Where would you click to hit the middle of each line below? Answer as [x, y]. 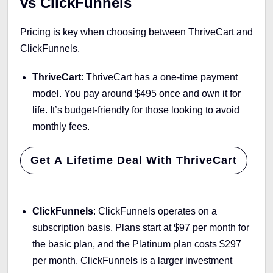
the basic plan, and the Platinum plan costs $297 [137, 244]
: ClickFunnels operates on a [155, 211]
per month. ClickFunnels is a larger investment [132, 260]
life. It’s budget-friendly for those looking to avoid [136, 110]
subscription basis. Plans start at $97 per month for [141, 227]
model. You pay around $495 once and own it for [136, 93]
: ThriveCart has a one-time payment [159, 77]
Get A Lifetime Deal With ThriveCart [134, 160]
